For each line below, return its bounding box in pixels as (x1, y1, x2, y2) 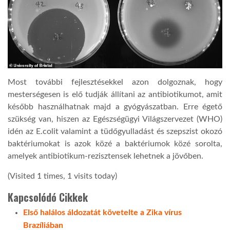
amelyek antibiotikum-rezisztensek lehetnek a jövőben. (8, 152, 203, 161)
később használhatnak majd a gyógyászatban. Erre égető (8, 103, 222, 111)
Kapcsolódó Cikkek (8, 189, 88, 205)
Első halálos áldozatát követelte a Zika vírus (23, 208, 182, 217)
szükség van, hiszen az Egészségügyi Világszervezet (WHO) (8, 115, 222, 124)
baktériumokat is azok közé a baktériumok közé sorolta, (8, 140, 222, 148)
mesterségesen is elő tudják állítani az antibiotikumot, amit (8, 90, 222, 99)
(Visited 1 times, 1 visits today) (8, 171, 117, 180)
